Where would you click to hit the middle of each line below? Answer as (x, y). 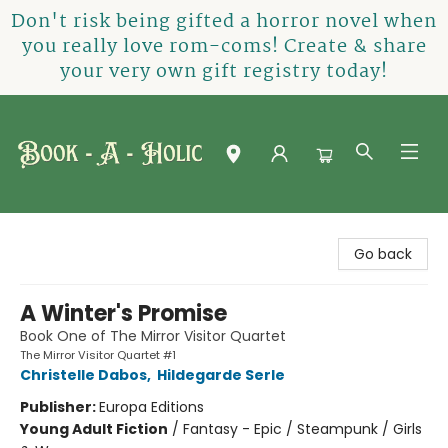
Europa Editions (151, 407)
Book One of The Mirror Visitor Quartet (153, 336)
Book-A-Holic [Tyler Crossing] (117, 232)
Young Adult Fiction (94, 429)
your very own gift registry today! (224, 72)
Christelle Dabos (83, 375)
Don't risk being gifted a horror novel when (224, 22)
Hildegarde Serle (221, 375)
